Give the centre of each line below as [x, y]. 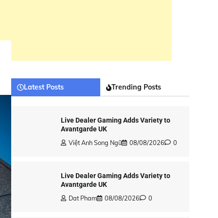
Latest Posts [44, 87]
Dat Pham [82, 198]
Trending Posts [136, 87]
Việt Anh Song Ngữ [95, 143]
